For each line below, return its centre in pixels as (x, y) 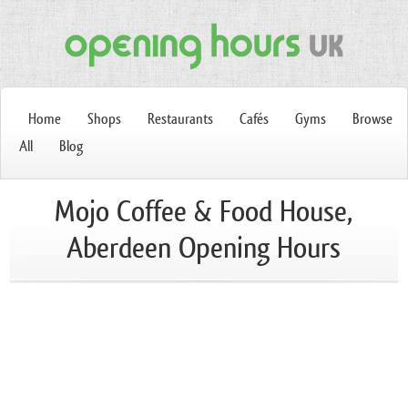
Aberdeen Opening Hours (204, 248)
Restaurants (180, 119)
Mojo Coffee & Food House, (204, 211)
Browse (372, 119)
